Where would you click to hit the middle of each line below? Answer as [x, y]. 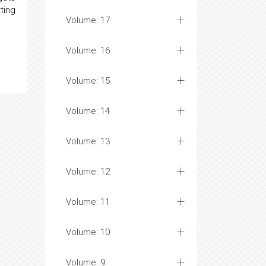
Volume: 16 [88, 50]
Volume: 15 [88, 81]
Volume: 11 [88, 202]
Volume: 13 [88, 141]
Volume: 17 [88, 20]
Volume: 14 [88, 111]
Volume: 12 [88, 172]
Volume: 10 [88, 232]
